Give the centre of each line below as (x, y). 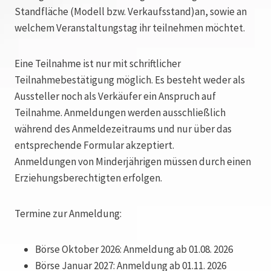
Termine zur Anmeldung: (68, 214)
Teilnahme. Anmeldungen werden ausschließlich (120, 113)
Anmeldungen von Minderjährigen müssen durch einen (133, 162)
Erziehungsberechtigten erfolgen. (88, 178)
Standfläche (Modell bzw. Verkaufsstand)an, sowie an (131, 12)
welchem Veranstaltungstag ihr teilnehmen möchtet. (130, 28)
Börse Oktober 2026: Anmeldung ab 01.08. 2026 (134, 250)
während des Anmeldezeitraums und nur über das (123, 129)
